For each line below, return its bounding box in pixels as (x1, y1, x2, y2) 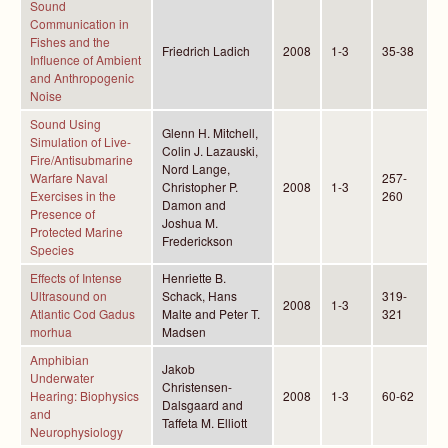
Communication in (30, 15, 129, 32)
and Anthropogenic (30, 69, 134, 86)
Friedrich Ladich (162, 42, 250, 59)
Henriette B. (162, 269, 226, 286)
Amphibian (30, 351, 89, 368)
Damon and (162, 196, 226, 213)
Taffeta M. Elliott (162, 414, 247, 431)
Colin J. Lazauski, (162, 142, 258, 159)
